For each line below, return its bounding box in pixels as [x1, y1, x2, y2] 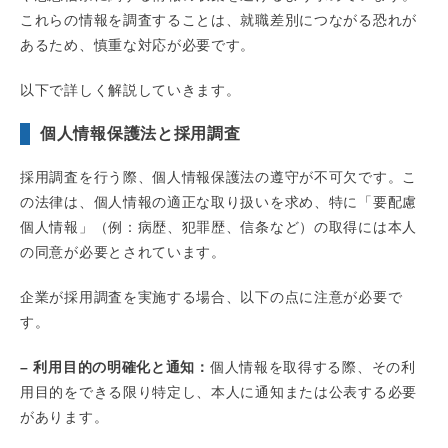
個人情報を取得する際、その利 [209, 359, 416, 376]
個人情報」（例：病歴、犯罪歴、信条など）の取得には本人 [20, 219, 417, 236]
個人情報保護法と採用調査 [40, 125, 241, 143]
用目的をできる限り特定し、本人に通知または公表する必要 [20, 384, 417, 401]
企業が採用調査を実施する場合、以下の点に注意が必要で [20, 289, 403, 306]
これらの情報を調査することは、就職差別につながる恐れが [20, 12, 417, 29]
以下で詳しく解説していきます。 [20, 82, 241, 99]
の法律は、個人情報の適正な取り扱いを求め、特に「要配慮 [20, 194, 417, 211]
